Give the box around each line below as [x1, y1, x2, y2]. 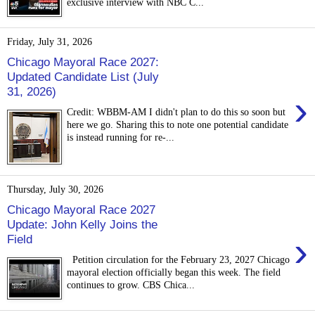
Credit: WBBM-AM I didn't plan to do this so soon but [67, 105, 286, 117]
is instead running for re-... [67, 131, 175, 143]
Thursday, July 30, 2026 [7, 184, 103, 195]
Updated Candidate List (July [7, 70, 159, 84]
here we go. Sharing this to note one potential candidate [67, 118, 289, 130]
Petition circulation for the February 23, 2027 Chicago [67, 253, 290, 265]
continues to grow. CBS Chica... [67, 278, 195, 290]
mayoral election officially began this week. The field [67, 266, 281, 278]
